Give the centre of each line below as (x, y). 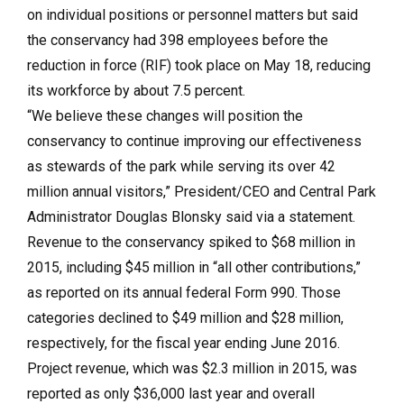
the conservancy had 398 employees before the (178, 40)
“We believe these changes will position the (165, 115)
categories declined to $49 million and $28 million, (185, 317)
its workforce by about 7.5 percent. (136, 90)
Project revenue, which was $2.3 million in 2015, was (192, 368)
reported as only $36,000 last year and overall (171, 393)
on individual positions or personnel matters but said (193, 14)
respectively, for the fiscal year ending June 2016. (184, 343)
